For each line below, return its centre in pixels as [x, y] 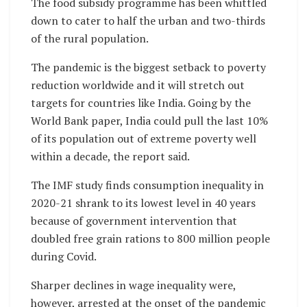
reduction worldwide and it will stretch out [138, 85]
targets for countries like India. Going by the [141, 103]
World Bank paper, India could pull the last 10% [149, 121]
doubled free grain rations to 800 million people [150, 239]
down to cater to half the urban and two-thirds [148, 21]
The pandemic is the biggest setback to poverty [148, 67]
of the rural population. [90, 39]
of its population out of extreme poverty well [144, 139]
